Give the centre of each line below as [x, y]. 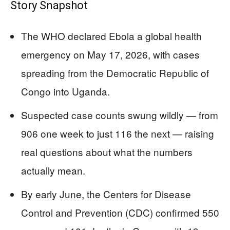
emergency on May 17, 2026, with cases [110, 54]
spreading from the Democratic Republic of [115, 73]
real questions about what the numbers [107, 152]
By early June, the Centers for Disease [106, 194]
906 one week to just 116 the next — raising [118, 133]
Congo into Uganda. [65, 91]
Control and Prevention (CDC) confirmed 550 [120, 213]
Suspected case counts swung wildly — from [120, 115]
